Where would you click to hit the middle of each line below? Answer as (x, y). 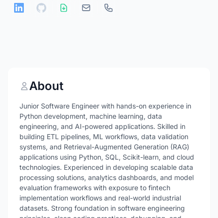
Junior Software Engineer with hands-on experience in (105, 106)
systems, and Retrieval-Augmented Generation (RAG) (104, 147)
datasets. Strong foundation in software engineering (102, 208)
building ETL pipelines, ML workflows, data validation (104, 136)
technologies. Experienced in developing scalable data (106, 167)
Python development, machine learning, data (91, 116)
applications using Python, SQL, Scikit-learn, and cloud (107, 157)
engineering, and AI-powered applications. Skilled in (102, 126)
